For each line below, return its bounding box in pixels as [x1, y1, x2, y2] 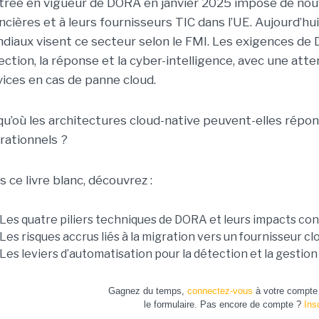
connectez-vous [187, 286, 253, 296]
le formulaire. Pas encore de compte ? [144, 299, 304, 310]
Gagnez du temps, [108, 286, 187, 296]
